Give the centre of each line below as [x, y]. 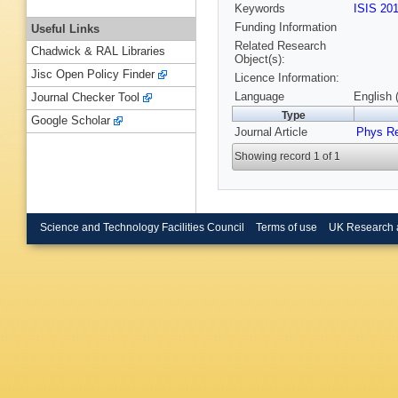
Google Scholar [71, 121]
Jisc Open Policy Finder [93, 75]
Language [259, 97]
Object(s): [260, 60]
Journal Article [271, 132]
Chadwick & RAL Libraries [98, 52]
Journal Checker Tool [85, 98]
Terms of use [286, 227]
